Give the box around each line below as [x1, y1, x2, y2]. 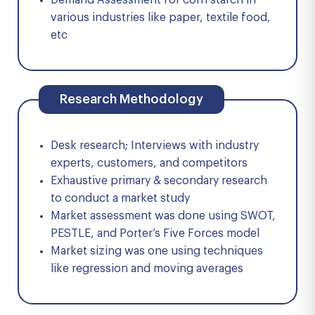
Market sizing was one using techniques [51, 245, 263, 257]
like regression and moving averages [51, 263, 243, 274]
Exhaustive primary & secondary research [51, 175, 267, 186]
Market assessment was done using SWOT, [51, 210, 276, 221]
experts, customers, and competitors [51, 157, 247, 169]
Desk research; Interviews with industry [51, 140, 259, 151]
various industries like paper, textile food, [51, 12, 271, 23]
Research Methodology [60, 93, 203, 105]
